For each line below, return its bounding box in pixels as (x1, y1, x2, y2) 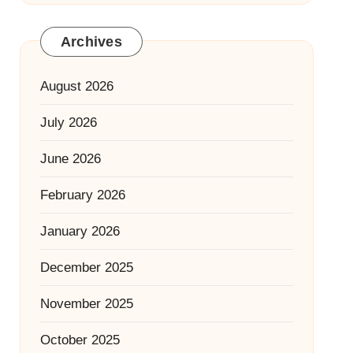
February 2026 (39, 187, 125, 203)
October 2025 (39, 332, 120, 347)
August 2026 (39, 78, 113, 94)
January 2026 (39, 223, 120, 239)
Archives (60, 33, 122, 50)
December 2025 (39, 259, 133, 275)
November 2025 (39, 295, 133, 311)
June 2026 (39, 150, 101, 166)
